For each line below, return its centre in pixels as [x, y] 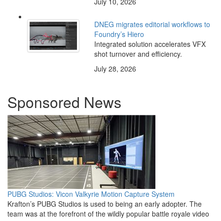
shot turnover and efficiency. [138, 54]
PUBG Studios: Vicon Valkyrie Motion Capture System [91, 194]
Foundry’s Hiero [119, 34]
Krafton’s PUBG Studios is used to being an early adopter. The [105, 204]
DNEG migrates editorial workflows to [152, 24]
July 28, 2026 [115, 69]
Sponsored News [64, 102]
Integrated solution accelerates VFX [150, 44]
